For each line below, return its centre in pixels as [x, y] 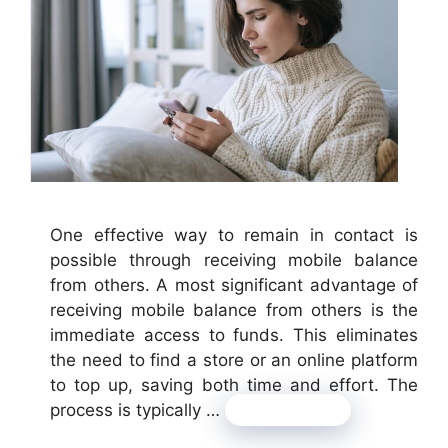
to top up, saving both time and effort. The [234, 384]
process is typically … [137, 409]
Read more [288, 409]
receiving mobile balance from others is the [234, 309]
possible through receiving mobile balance [234, 259]
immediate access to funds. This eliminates [234, 334]
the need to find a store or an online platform [234, 359]
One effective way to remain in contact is [234, 234]
